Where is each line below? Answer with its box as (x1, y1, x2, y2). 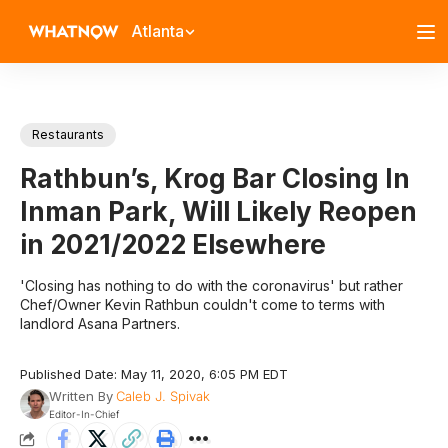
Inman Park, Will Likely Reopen (20, 196, 417, 227)
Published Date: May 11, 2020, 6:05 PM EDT (20, 366, 288, 382)
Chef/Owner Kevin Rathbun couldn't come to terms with (20, 296, 385, 313)
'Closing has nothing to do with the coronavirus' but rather (20, 277, 403, 294)
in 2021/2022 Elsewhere (20, 229, 326, 260)
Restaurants (32, 127, 105, 142)
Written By (48, 388, 113, 404)
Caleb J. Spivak (115, 388, 210, 404)
